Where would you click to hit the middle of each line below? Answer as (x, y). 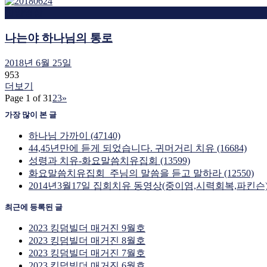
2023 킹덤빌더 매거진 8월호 (87, 241)
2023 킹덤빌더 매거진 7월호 (87, 253)
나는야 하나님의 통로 (59, 38)
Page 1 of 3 (26, 98)
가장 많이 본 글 (31, 115)
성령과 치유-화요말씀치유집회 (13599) (109, 161)
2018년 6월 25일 (38, 63)
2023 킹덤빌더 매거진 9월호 (87, 228)
